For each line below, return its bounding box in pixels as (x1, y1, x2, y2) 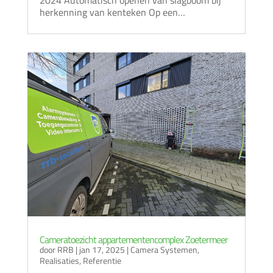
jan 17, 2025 (79, 243, 125, 257)
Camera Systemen (130, 243, 197, 257)
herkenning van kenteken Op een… (39, 5, 185, 20)
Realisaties (39, 254, 79, 268)
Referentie (82, 254, 121, 268)
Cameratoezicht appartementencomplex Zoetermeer (39, 232, 228, 247)
